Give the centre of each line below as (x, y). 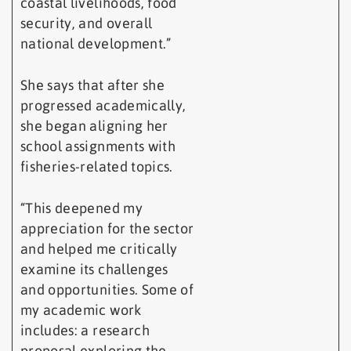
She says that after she (93, 85)
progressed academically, (103, 106)
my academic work (81, 310)
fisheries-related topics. (97, 167)
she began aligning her (94, 126)
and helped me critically (99, 249)
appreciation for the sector (107, 229)
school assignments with (98, 147)
